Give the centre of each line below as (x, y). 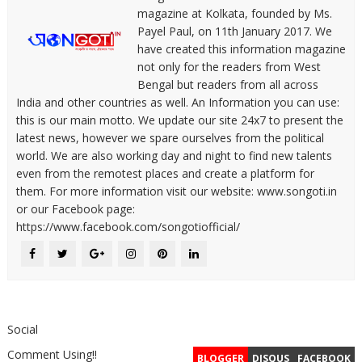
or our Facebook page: (75, 209)
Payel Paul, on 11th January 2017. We (234, 31)
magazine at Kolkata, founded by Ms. (234, 13)
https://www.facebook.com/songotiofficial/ (128, 227)
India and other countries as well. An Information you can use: (177, 102)
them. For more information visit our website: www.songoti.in (176, 191)
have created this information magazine (241, 49)
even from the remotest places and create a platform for (165, 173)
